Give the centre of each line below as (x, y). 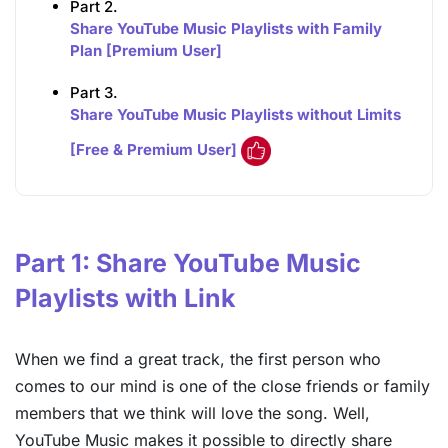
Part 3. (94, 92)
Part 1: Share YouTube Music (188, 263)
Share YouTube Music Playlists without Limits (236, 114)
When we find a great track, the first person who (198, 359)
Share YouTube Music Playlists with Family (226, 28)
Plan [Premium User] (146, 50)
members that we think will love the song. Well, (192, 413)
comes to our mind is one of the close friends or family (222, 386)
